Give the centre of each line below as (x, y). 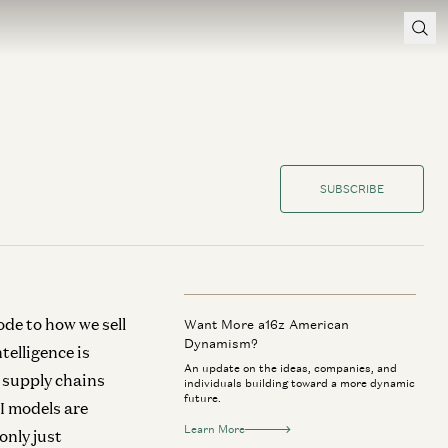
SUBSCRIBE (352, 188)
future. (202, 398)
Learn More (214, 429)
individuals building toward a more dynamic (299, 383)
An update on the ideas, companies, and (290, 368)
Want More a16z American (266, 324)
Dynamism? (221, 343)
